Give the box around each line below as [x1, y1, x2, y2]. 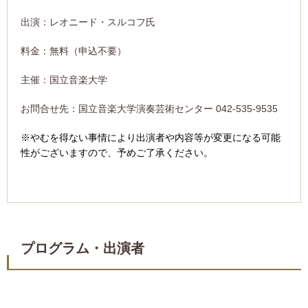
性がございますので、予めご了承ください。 [21, 147, 213, 159]
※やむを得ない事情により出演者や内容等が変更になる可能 [21, 132, 280, 144]
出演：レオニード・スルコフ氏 [21, 16, 155, 28]
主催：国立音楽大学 [21, 74, 107, 86]
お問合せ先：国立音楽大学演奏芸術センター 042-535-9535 [21, 103, 278, 115]
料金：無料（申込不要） [21, 45, 126, 57]
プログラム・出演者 [21, 241, 144, 256]
